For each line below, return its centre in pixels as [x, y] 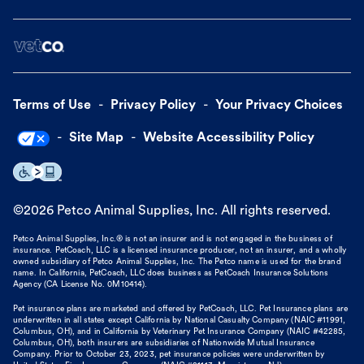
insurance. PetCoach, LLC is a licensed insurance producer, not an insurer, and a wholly [180, 250]
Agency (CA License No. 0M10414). [80, 284]
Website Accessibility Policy [228, 138]
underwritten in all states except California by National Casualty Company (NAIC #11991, [180, 320]
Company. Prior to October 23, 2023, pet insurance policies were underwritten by [169, 354]
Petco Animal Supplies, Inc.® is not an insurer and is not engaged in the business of [173, 239]
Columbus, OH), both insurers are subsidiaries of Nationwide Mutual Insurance [164, 343]
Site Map [96, 138]
